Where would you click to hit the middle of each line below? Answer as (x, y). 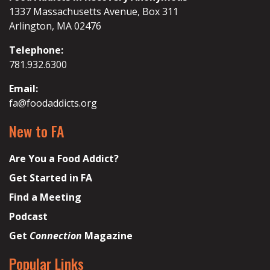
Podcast (28, 217)
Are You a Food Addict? (64, 159)
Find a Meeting (45, 197)
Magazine (107, 236)
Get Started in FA (51, 178)
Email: (24, 89)
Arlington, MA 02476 (55, 26)
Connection (56, 236)
